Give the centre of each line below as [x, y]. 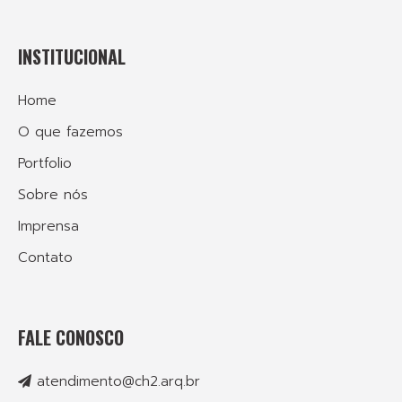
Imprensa [48, 227]
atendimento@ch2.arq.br [118, 382]
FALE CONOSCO [71, 338]
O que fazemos [70, 132]
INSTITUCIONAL [72, 57]
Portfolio [45, 164]
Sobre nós [53, 195]
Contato [45, 258]
